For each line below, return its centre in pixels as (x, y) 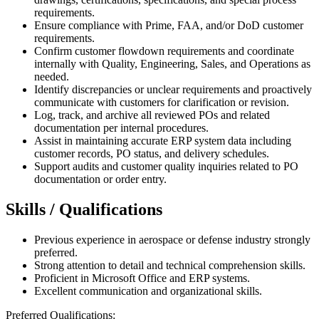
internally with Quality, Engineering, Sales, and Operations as (172, 64)
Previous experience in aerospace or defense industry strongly (172, 240)
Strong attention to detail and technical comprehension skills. (170, 266)
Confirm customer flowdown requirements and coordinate (164, 51)
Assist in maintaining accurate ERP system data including (163, 141)
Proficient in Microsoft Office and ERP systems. (142, 278)
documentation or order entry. (100, 179)
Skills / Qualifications (84, 210)
